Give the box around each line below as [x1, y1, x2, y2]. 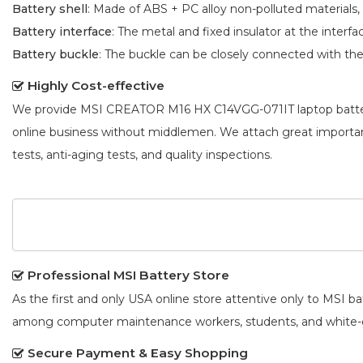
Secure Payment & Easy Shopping [28, 345, 248, 361]
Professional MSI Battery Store [28, 267, 229, 284]
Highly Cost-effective [28, 77, 164, 93]
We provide [12, 101, 80, 117]
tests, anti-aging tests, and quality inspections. [12, 147, 272, 162]
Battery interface [12, 23, 112, 39]
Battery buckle [12, 46, 99, 62]
